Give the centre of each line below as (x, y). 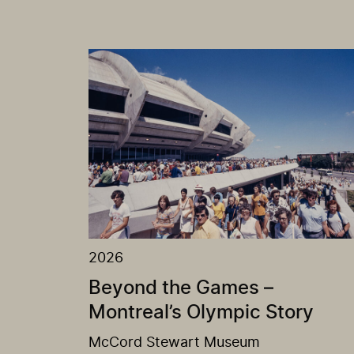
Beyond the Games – (181, 289)
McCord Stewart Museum (174, 343)
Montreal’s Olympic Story (201, 313)
